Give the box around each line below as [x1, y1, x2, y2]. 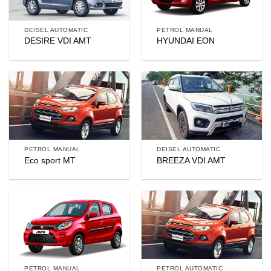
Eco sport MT [24, 155, 76, 165]
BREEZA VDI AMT [157, 155, 226, 165]
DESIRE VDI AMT [24, 36, 92, 46]
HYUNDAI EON [157, 36, 215, 46]
